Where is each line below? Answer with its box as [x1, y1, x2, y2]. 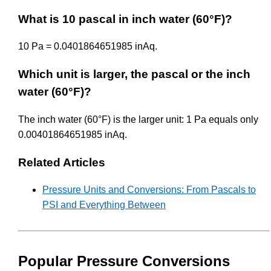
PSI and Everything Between [42, 200, 166, 211]
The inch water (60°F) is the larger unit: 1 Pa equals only [18, 114, 258, 125]
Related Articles [18, 155, 105, 169]
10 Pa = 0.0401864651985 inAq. [18, 41, 157, 52]
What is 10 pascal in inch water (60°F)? [18, 12, 232, 25]
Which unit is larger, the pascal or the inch [18, 68, 250, 81]
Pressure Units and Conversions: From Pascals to [42, 184, 256, 195]
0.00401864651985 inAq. [18, 129, 127, 140]
